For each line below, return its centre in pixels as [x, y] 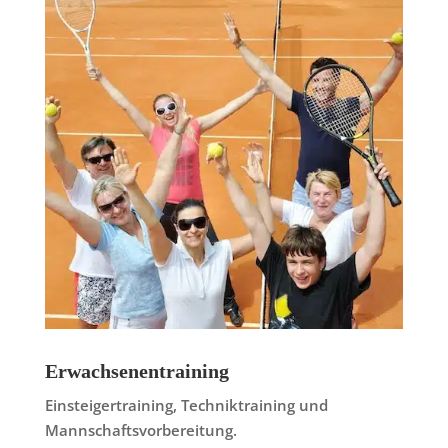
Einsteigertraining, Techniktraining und [186, 405]
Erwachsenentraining [136, 371]
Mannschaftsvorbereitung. [140, 430]
